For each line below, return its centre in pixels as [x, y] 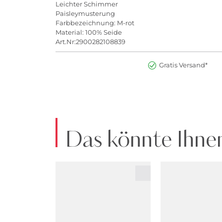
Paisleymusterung [85, 13]
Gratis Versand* [183, 65]
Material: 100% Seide [89, 32]
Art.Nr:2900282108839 [90, 41]
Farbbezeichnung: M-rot [96, 23]
